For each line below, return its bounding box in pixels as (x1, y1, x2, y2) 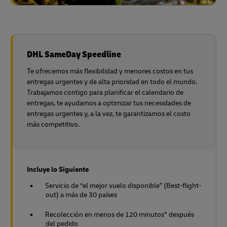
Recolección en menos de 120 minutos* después (45, 210, 194, 219)
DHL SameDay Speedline (27, 48, 121, 60)
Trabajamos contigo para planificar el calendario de (27, 88, 183, 97)
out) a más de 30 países (46, 190, 117, 199)
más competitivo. (27, 120, 80, 129)
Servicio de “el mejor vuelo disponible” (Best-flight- (45, 181, 201, 190)
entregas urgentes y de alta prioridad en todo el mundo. (27, 77, 197, 86)
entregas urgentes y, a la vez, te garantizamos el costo (27, 109, 191, 118)
